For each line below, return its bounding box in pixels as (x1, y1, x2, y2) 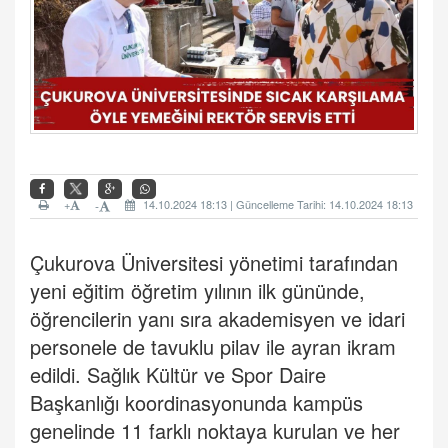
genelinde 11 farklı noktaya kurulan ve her (30, 416, 400, 446)
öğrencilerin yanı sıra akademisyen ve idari (30, 304, 405, 334)
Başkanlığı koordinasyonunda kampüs (30, 388, 363, 418)
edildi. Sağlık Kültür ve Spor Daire (30, 360, 326, 390)
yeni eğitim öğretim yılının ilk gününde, (30, 276, 365, 306)
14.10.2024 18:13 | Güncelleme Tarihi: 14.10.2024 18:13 (140, 196, 413, 213)
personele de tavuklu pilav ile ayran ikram (30, 332, 396, 362)
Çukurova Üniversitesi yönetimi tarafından (30, 248, 398, 278)
